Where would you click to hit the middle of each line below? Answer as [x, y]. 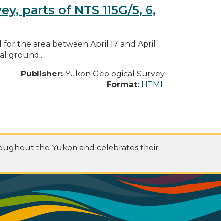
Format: [123, 84]
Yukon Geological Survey [115, 74]
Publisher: [43, 74]
